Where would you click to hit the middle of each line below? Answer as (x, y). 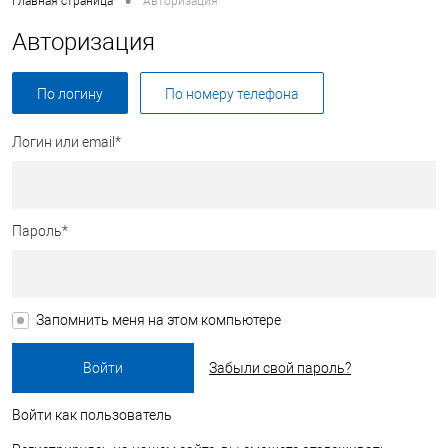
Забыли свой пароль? (280, 368)
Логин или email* (66, 142)
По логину (70, 94)
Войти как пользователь (92, 415)
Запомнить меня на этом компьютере (158, 320)
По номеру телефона (232, 94)
